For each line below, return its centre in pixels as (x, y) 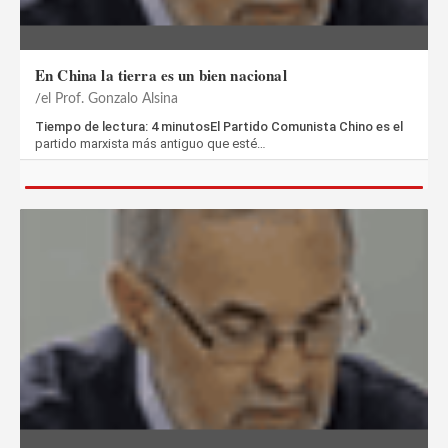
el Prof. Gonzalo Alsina (109, 98)
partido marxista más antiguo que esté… (150, 143)
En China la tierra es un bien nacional (161, 74)
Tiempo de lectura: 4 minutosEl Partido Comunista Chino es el (219, 126)
